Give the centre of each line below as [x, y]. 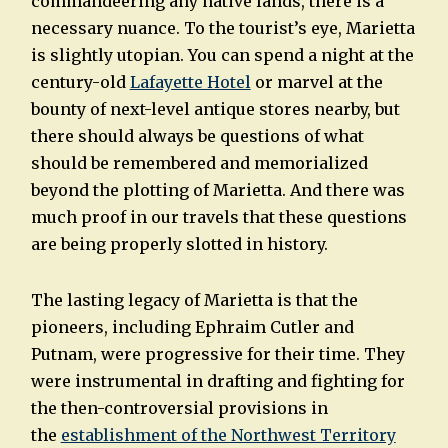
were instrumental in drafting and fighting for [217, 381]
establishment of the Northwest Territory [228, 435]
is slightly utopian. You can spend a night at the [222, 55]
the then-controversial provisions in [179, 408]
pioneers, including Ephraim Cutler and [192, 327]
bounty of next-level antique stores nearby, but [215, 109]
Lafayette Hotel [190, 82]
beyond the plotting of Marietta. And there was [217, 190]
